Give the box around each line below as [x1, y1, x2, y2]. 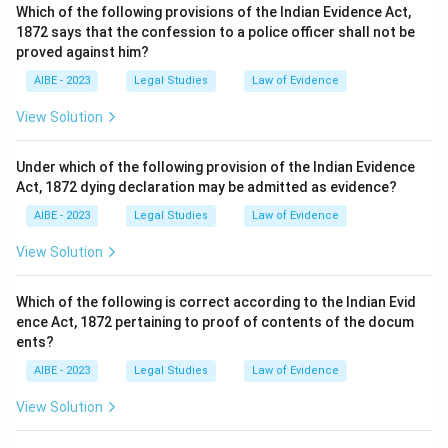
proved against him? [16, 44, 149, 60]
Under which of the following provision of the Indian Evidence [16, 159, 415, 175]
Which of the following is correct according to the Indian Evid [16, 294, 416, 310]
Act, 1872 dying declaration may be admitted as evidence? [16, 179, 397, 195]
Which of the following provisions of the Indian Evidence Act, [16, 4, 411, 20]
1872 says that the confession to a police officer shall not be [16, 24, 415, 40]
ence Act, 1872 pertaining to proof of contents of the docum [16, 314, 414, 330]
